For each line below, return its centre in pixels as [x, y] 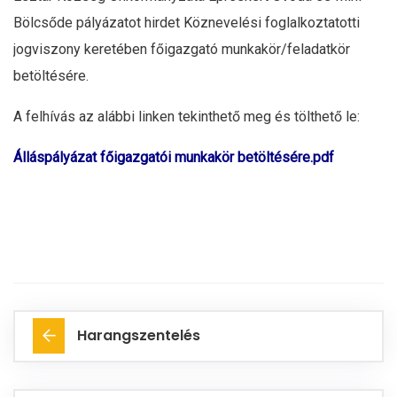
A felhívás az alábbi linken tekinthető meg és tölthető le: [187, 117]
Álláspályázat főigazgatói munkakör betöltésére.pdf [174, 157]
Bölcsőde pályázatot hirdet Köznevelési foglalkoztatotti [187, 23]
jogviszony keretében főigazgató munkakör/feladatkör [182, 49]
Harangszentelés [139, 335]
